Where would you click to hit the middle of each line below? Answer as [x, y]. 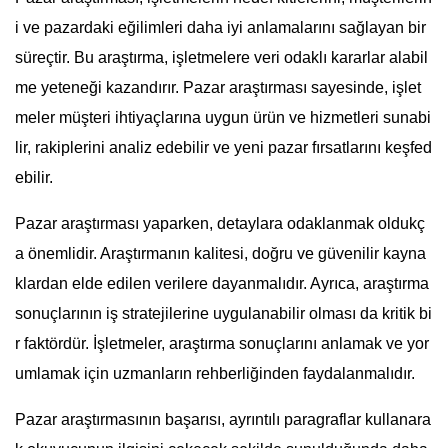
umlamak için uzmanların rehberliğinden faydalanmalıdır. [215, 374]
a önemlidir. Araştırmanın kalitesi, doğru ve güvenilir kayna [220, 254]
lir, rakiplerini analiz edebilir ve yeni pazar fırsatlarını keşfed [223, 148]
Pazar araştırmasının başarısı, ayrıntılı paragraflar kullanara [223, 420]
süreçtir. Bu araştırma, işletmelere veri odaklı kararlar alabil [221, 58]
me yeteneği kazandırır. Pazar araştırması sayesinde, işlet [218, 88]
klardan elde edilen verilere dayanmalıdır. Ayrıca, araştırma [222, 284]
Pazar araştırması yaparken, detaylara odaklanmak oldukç [220, 224]
